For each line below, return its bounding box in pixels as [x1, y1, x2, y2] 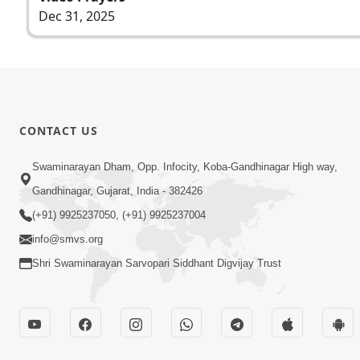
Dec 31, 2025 [39, 7, 115, 25]
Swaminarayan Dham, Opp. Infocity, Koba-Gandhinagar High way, [32, 161, 337, 174]
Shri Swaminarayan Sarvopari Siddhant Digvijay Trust [32, 257, 281, 270]
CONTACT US [19, 122, 98, 138]
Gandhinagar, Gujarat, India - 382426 [32, 185, 202, 198]
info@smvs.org [32, 233, 103, 246]
